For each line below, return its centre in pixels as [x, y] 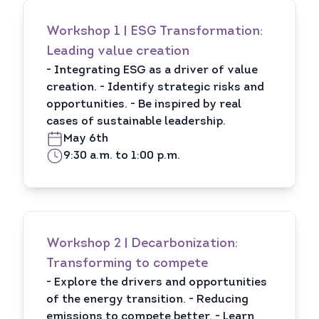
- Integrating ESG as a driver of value [152, 70]
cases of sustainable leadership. [136, 122]
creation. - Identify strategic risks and [155, 88]
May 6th [86, 139]
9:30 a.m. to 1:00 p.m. [122, 156]
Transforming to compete [127, 264]
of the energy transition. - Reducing [147, 300]
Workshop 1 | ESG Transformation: [155, 32]
